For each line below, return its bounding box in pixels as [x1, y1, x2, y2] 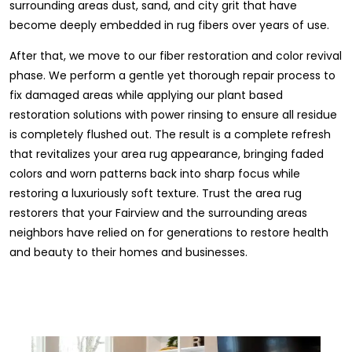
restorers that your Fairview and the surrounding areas [9, 204, 307, 221]
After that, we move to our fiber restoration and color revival [9, 47, 342, 64]
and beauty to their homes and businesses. [9, 244, 247, 260]
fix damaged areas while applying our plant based [9, 86, 283, 103]
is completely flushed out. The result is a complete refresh [9, 126, 331, 142]
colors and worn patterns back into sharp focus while [9, 165, 300, 181]
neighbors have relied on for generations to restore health [9, 224, 328, 240]
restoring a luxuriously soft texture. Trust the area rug [9, 185, 302, 201]
